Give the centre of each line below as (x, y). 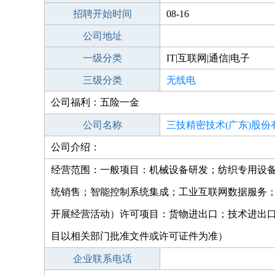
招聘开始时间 (102, 14)
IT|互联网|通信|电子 (208, 58)
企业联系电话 (102, 259)
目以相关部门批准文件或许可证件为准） (139, 236)
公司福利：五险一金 (95, 102)
